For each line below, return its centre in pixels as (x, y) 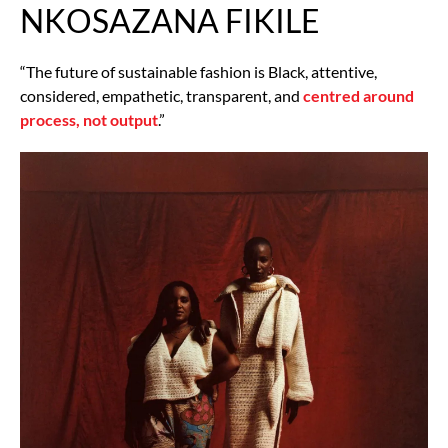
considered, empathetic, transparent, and (161, 96)
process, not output (89, 120)
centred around (358, 96)
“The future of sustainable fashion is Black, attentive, (198, 72)
